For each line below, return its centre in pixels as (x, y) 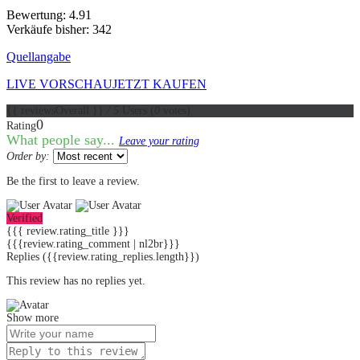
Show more (33, 317)
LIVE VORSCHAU (59, 84)
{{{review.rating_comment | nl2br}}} (93, 243)
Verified (25, 218)
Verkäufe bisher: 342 (59, 29)
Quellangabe (39, 56)
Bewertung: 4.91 (49, 14)
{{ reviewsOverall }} (57, 110)
